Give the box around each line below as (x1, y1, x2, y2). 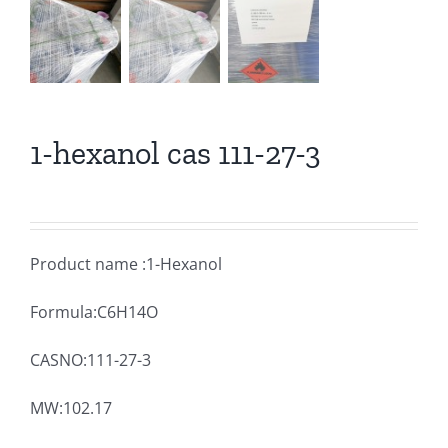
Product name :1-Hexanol (30, 252, 222, 275)
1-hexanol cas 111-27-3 (30, 133, 321, 172)
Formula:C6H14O (30, 300, 158, 323)
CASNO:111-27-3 (30, 348, 151, 371)
